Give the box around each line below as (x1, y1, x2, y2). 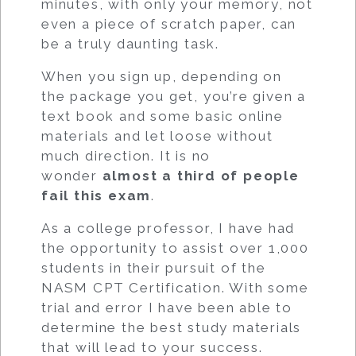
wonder (41, 168, 103, 184)
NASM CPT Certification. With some (41, 280, 309, 296)
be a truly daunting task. (41, 36, 220, 52)
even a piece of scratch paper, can (41, 16, 297, 33)
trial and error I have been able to (41, 300, 292, 316)
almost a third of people (102, 168, 300, 184)
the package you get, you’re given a (41, 88, 306, 105)
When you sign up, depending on (41, 68, 282, 85)
